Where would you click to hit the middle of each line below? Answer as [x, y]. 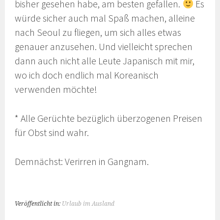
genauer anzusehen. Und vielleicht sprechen [104, 47]
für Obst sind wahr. [52, 132]
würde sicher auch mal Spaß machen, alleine [105, 18]
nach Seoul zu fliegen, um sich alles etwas [98, 33]
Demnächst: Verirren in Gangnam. [82, 161]
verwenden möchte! [56, 90]
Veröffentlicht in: [39, 204]
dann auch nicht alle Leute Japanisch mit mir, [105, 61]
